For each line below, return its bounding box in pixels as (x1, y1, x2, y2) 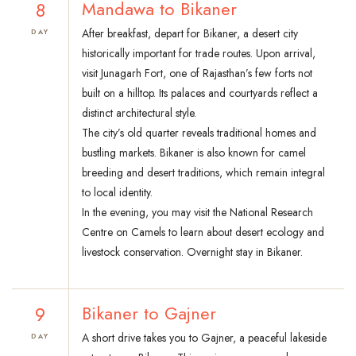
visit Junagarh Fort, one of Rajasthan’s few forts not (82, 65, 312, 82)
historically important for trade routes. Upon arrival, (82, 45, 315, 62)
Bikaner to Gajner (82, 300, 216, 327)
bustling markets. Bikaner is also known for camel (82, 145, 306, 161)
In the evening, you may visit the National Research (82, 204, 313, 221)
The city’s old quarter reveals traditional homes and (82, 125, 316, 141)
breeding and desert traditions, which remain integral (82, 164, 325, 181)
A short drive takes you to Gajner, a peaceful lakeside (82, 330, 327, 346)
